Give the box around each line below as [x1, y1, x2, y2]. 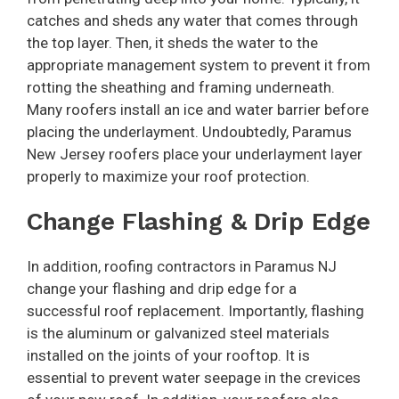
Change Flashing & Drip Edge [27, 207, 370, 237]
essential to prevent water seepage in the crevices [27, 369, 361, 387]
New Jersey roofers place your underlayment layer [27, 145, 362, 164]
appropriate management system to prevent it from [27, 56, 370, 75]
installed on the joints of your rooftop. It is [27, 346, 310, 365]
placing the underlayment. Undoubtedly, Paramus [27, 123, 352, 142]
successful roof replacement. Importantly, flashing [27, 302, 364, 321]
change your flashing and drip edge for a [27, 280, 297, 298]
